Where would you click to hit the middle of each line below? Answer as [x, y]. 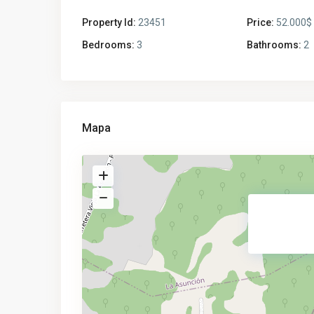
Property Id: [109, 22]
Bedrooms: [108, 45]
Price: [260, 22]
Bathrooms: [274, 45]
